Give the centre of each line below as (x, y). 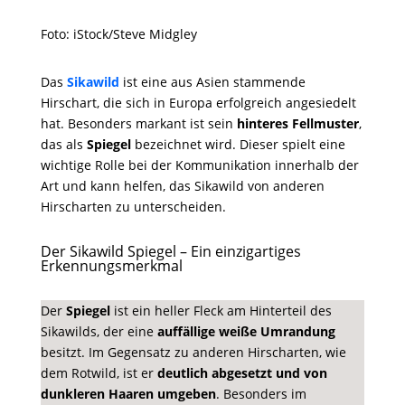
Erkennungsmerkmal (111, 266)
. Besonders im (261, 394)
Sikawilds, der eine (99, 331)
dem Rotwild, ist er (99, 373)
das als (63, 144)
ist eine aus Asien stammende (214, 82)
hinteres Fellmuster (297, 123)
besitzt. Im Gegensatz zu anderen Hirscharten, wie (193, 352)
